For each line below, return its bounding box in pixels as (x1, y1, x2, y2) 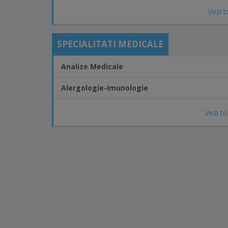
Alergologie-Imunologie (61, 83, 148, 93)
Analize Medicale (61, 62, 123, 71)
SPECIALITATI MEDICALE (57, 38, 163, 50)
